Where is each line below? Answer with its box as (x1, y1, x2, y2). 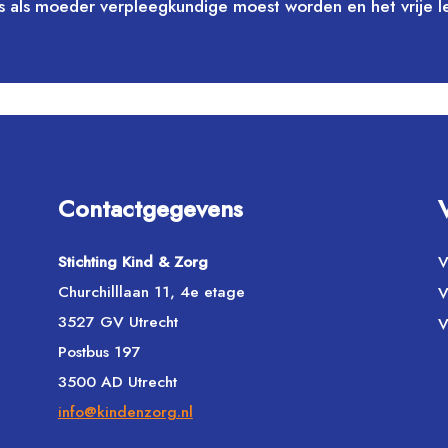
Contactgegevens (57, 190, 243, 226)
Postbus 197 (57, 340, 141, 364)
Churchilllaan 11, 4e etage (57, 280, 245, 304)
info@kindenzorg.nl (57, 400, 193, 424)
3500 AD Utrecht (57, 370, 177, 394)
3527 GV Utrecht (57, 310, 178, 334)
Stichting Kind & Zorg (57, 250, 208, 274)
